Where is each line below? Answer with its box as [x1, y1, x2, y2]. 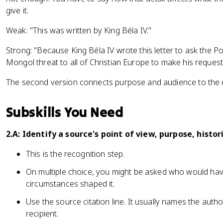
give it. [6, 5, 29, 16]
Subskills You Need [6, 104, 123, 120]
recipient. [26, 208, 59, 219]
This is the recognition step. [26, 148, 125, 159]
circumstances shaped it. [26, 178, 115, 189]
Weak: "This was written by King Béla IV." [6, 25, 152, 36]
